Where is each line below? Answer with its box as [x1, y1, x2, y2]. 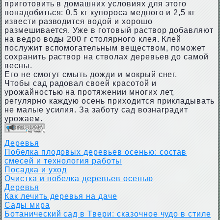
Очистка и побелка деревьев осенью [4, 174, 153, 183]
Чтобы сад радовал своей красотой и [4, 79, 157, 87]
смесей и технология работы [4, 157, 122, 165]
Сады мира [4, 201, 50, 209]
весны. [4, 61, 32, 70]
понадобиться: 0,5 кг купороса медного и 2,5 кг [4, 8, 196, 17]
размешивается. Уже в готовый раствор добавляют [4, 26, 214, 34]
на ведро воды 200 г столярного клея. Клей [4, 35, 182, 43]
